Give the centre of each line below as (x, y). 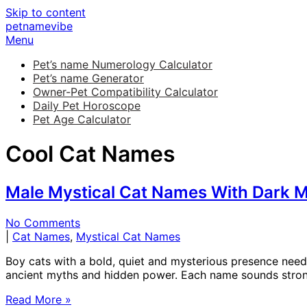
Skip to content (46, 12)
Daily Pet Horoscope (87, 106)
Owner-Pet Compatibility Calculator (125, 92)
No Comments (43, 222)
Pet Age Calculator (82, 119)
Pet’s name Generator (88, 78)
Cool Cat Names (90, 154)
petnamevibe (39, 26)
